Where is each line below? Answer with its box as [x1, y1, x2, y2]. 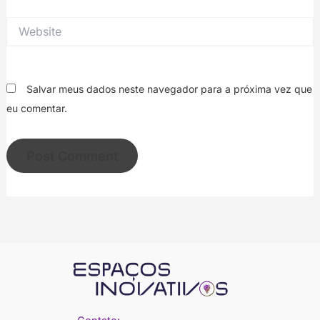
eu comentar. [6, 102, 67, 114]
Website [5, 17, 44, 30]
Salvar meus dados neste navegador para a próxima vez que [26, 83, 312, 95]
